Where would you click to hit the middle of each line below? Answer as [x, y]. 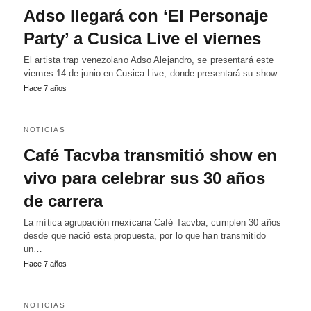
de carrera [63, 201]
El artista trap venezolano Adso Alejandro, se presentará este [149, 60]
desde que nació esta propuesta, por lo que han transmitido [145, 236]
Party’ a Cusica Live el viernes [142, 39]
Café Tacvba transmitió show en [150, 155]
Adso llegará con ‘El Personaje [146, 16]
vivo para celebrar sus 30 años [144, 178]
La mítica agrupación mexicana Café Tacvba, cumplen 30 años [152, 222]
